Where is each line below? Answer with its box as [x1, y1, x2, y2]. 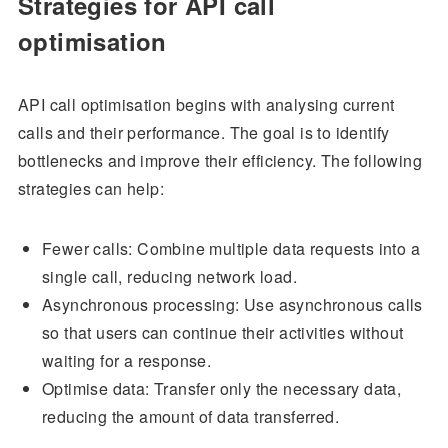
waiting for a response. [41, 348, 212, 372]
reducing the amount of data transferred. [41, 404, 339, 428]
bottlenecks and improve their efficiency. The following [17, 148, 422, 172]
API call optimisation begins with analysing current [17, 92, 395, 116]
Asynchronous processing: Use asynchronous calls [41, 292, 423, 316]
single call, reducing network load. [41, 264, 297, 288]
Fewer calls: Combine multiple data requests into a [41, 236, 420, 260]
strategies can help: [17, 176, 164, 200]
